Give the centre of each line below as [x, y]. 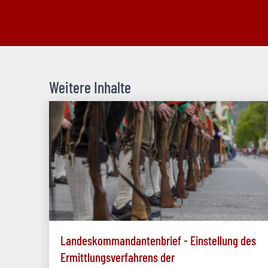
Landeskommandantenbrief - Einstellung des [158, 240]
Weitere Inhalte [92, 87]
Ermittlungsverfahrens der [118, 257]
